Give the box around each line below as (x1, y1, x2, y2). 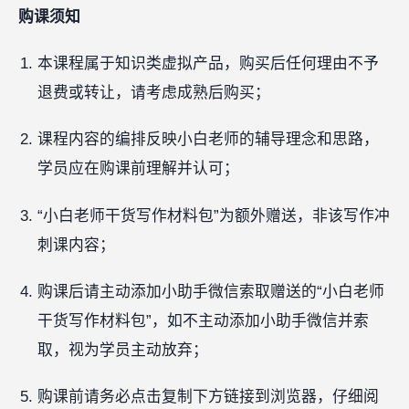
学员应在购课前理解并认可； (37, 160, 239, 178)
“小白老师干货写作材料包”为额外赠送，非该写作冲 (37, 206, 390, 225)
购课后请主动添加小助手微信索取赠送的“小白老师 (37, 283, 384, 300)
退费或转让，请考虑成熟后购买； (37, 84, 270, 102)
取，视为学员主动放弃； (37, 341, 208, 359)
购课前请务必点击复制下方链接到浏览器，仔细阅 (37, 388, 379, 406)
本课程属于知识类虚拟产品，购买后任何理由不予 (37, 55, 379, 73)
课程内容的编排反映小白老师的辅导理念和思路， (37, 131, 379, 149)
